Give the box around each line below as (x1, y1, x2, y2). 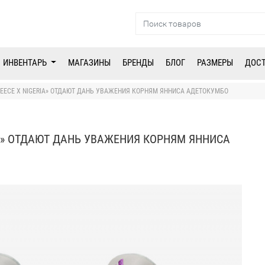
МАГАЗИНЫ (68, 57, 111, 69)
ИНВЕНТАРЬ (3, 57, 49, 69)
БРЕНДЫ (122, 57, 154, 69)
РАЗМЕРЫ (197, 57, 234, 69)
